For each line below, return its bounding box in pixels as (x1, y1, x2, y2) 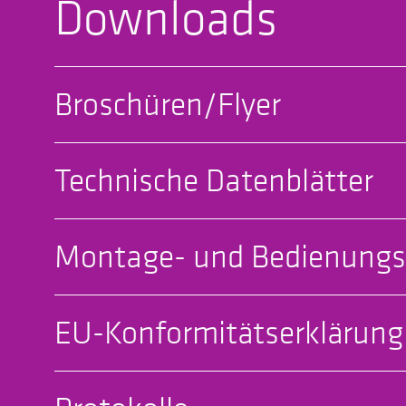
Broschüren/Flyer (54, 85, 281, 123)
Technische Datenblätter (54, 161, 373, 199)
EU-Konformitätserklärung (54, 314, 403, 352)
